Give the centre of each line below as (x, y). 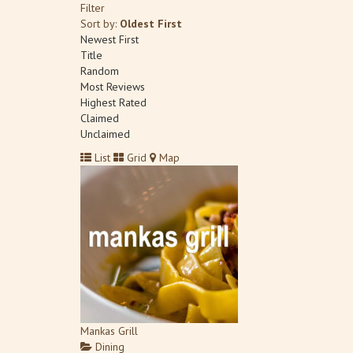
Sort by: (100, 24)
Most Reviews (113, 87)
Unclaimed (105, 134)
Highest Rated (113, 102)
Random (100, 71)
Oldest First (151, 24)
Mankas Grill (109, 331)
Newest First (110, 39)
